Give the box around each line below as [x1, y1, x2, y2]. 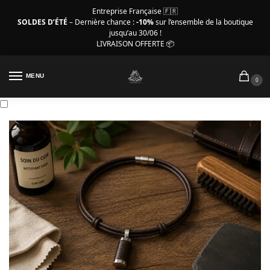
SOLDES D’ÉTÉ [17, 16, 69, 27]
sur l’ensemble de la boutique [153, 16, 253, 27]
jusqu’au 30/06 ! [108, 27, 162, 38]
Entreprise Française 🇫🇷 [92, 5, 178, 16]
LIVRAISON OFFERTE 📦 [96, 38, 174, 49]
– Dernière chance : [69, 16, 136, 27]
